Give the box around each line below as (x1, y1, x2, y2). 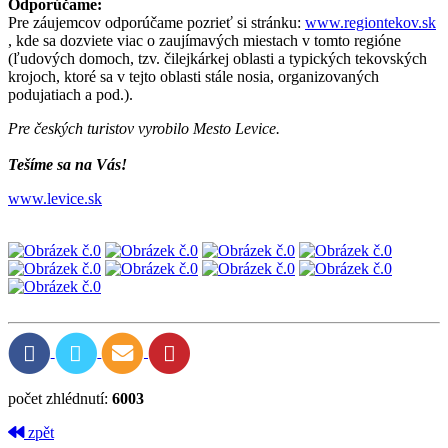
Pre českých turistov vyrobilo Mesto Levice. (8, 119, 280, 137)
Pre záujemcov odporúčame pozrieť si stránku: (8, 13, 305, 31)
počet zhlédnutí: (8, 390, 112, 408)
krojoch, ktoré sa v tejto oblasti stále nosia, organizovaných (8, 67, 379, 85)
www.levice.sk (8, 189, 102, 207)
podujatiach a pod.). (8, 85, 133, 103)
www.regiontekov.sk (305, 13, 436, 31)
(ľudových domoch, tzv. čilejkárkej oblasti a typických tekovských (8, 49, 427, 67)
